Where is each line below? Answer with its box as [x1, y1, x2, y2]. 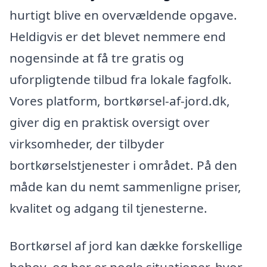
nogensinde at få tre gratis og [10, 49, 184, 66]
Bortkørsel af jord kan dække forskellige [10, 237, 243, 254]
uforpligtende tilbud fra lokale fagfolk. [10, 70, 232, 88]
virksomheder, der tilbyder [10, 135, 164, 152]
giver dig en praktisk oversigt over [10, 113, 210, 131]
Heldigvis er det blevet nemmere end [10, 27, 226, 45]
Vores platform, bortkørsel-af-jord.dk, [10, 92, 230, 109]
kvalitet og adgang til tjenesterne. [10, 199, 207, 216]
